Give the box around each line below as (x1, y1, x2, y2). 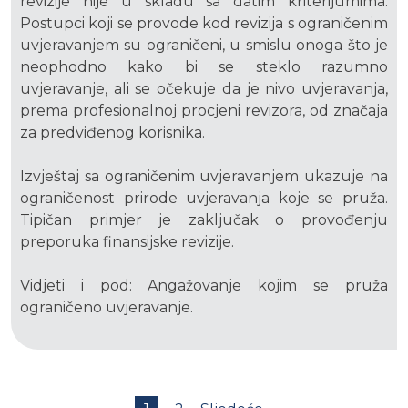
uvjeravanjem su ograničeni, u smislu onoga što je (20, 36, 388, 55)
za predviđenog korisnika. (20, 124, 205, 142)
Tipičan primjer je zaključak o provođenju (20, 211, 388, 229)
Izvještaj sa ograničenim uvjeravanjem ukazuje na (20, 168, 388, 186)
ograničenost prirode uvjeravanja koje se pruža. (20, 189, 388, 208)
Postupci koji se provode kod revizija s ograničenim (20, 15, 388, 33)
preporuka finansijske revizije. (20, 233, 234, 251)
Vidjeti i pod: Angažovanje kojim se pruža (20, 277, 388, 295)
